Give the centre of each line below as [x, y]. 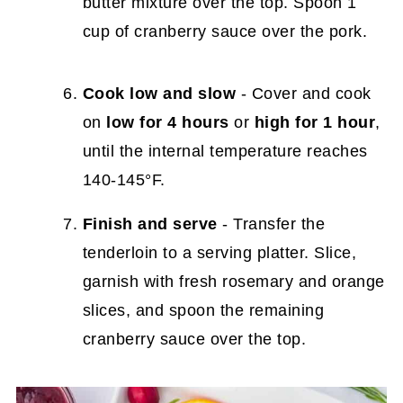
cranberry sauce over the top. [194, 339]
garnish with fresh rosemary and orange [233, 281]
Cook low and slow [159, 93]
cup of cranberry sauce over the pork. [225, 31]
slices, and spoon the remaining [203, 310]
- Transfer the [271, 224]
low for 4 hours [168, 122]
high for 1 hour [315, 122]
